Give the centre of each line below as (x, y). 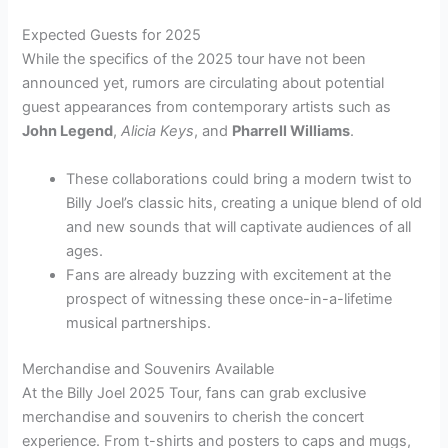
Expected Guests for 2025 (112, 35)
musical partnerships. (139, 322)
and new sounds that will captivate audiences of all (239, 226)
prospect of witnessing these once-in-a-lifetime (229, 298)
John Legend (68, 131)
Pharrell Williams (291, 131)
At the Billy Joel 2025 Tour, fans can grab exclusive (194, 392)
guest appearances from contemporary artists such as (207, 107)
